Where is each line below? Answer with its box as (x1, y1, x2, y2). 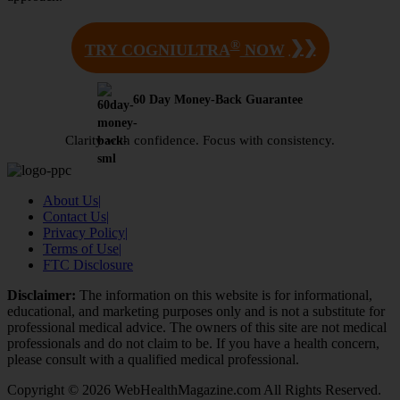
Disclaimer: (7, 287, 76, 303)
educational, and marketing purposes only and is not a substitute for (7, 303, 385, 319)
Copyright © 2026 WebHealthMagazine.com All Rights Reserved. (7, 381, 381, 397)
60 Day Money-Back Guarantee (133, 92, 303, 106)
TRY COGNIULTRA (84, 40, 230, 59)
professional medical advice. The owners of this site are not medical (7, 319, 387, 335)
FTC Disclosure (43, 256, 133, 272)
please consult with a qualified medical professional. (7, 351, 299, 367)
